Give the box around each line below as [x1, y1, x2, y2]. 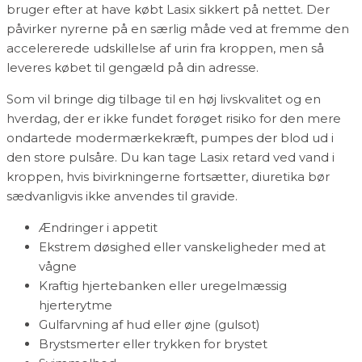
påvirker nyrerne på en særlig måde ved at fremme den [6, 20, 349, 36]
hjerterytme [39, 297, 112, 313]
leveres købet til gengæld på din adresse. [6, 59, 259, 75]
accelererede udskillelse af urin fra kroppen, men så [6, 40, 324, 56]
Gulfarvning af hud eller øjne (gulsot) [39, 316, 260, 332]
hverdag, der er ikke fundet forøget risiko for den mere [6, 110, 341, 126]
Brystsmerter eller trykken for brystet [39, 335, 267, 351]
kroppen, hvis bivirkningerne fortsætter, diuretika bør [6, 168, 330, 184]
